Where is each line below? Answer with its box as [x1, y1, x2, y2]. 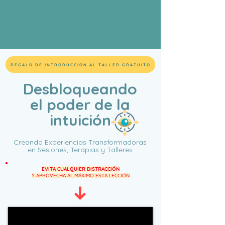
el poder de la [30, 95, 130, 114]
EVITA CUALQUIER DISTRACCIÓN [41, 166, 120, 172]
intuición [49, 110, 111, 130]
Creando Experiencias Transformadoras [14, 138, 147, 147]
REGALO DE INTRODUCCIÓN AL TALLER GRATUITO [10, 62, 151, 67]
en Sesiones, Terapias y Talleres [28, 145, 133, 154]
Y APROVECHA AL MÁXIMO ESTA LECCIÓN [31, 172, 130, 179]
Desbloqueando [23, 79, 137, 98]
